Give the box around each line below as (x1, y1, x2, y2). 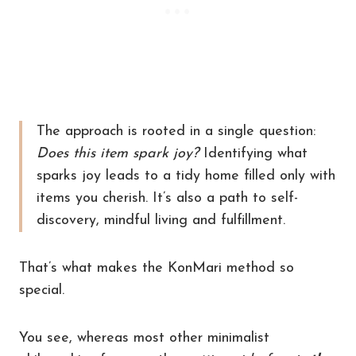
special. (19, 283, 64, 299)
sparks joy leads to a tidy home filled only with (37, 168, 335, 184)
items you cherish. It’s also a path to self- (37, 191, 298, 207)
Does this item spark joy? (37, 146, 199, 162)
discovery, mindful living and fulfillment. (37, 213, 285, 229)
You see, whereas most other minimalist (19, 331, 269, 346)
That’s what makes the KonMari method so (19, 261, 294, 277)
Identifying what (199, 146, 308, 162)
